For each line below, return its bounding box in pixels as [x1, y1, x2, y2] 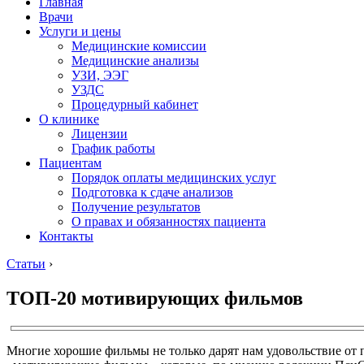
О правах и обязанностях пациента [71, 214, 266, 228]
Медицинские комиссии [71, 39, 206, 53]
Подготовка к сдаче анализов [71, 185, 233, 199]
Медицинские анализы [71, 54, 199, 67]
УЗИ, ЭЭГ [71, 68, 128, 82]
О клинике [39, 112, 99, 126]
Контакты [39, 229, 93, 243]
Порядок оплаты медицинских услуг [71, 171, 276, 184]
